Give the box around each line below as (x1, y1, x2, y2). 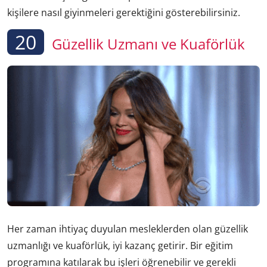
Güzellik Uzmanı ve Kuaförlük (48, 34, 245, 54)
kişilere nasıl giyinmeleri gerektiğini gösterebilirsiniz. (7, 5, 240, 19)
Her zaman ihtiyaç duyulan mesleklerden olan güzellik (7, 222, 248, 235)
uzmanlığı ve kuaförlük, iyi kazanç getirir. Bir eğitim (7, 238, 233, 252)
